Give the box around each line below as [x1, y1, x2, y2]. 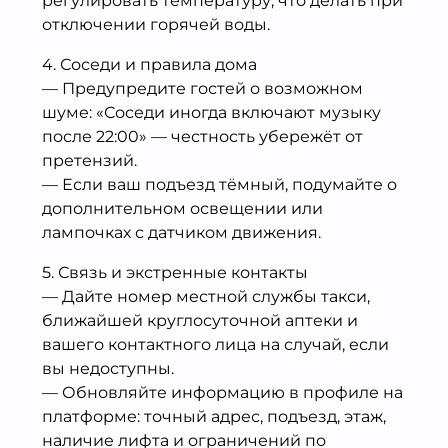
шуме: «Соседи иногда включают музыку [42, 102, 381, 122]
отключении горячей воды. [42, 14, 270, 34]
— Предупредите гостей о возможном [42, 78, 363, 98]
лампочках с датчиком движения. [42, 222, 321, 242]
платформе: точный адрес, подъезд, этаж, [42, 406, 386, 426]
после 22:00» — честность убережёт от [42, 126, 363, 146]
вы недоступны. [42, 358, 174, 378]
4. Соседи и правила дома [42, 54, 257, 74]
